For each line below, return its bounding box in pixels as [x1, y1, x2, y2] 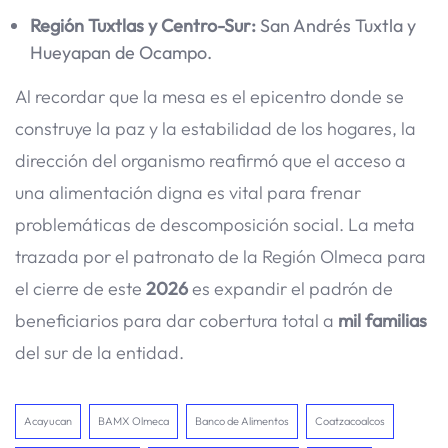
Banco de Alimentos [195, 413, 289, 428]
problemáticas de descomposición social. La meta [15, 212, 415, 236]
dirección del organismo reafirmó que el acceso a [15, 148, 406, 172]
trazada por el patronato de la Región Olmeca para [15, 244, 426, 268]
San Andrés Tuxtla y [256, 13, 416, 37]
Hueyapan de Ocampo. [30, 40, 212, 64]
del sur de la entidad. [15, 340, 184, 364]
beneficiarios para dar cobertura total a [15, 308, 338, 332]
